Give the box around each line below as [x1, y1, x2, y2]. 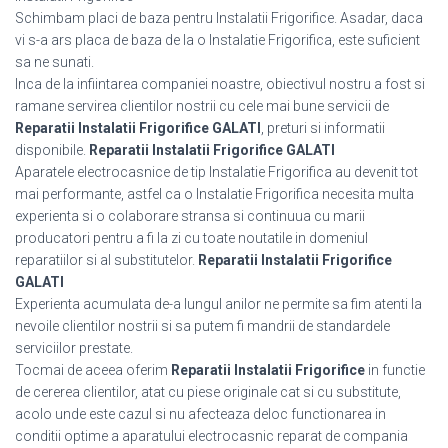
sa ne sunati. [15, 54, 94, 71]
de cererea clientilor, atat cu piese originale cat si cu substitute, [15, 384, 401, 401]
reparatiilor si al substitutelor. [15, 252, 198, 269]
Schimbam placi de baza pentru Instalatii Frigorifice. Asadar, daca [15, 10, 423, 27]
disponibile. [15, 142, 89, 159]
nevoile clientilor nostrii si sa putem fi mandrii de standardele [15, 318, 390, 335]
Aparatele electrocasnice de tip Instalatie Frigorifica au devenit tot [15, 164, 418, 181]
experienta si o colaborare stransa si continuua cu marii [15, 208, 365, 225]
